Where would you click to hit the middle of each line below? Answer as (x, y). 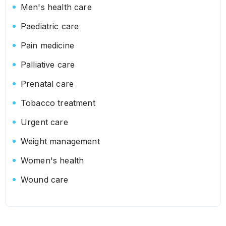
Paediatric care (50, 26)
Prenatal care (47, 84)
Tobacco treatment (58, 103)
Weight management (60, 141)
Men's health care (56, 7)
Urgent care (44, 122)
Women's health (52, 160)
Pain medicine (48, 45)
